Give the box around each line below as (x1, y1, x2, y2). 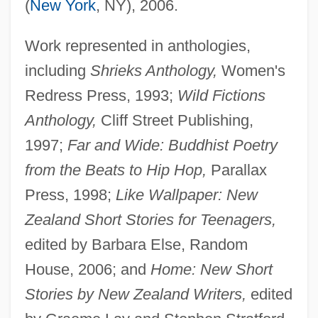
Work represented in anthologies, (24, 36, 251, 55)
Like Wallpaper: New (115, 185, 258, 204)
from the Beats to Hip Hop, (24, 160, 207, 179)
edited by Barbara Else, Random (24, 235, 248, 253)
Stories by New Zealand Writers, (24, 285, 246, 303)
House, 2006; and (24, 260, 150, 278)
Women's (216, 61, 285, 79)
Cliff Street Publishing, (96, 111, 253, 129)
